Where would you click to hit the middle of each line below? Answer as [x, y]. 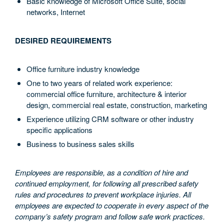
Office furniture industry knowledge [83, 69]
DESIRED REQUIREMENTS [63, 40]
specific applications [59, 130]
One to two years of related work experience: [99, 83]
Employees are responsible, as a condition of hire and [101, 172]
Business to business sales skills [80, 144]
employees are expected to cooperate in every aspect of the [112, 205]
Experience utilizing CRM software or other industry [110, 119]
